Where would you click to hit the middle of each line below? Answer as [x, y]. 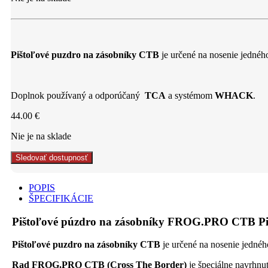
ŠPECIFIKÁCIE [61, 198]
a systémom [190, 95]
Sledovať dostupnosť [52, 157]
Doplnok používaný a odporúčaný [78, 95]
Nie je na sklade [41, 136]
